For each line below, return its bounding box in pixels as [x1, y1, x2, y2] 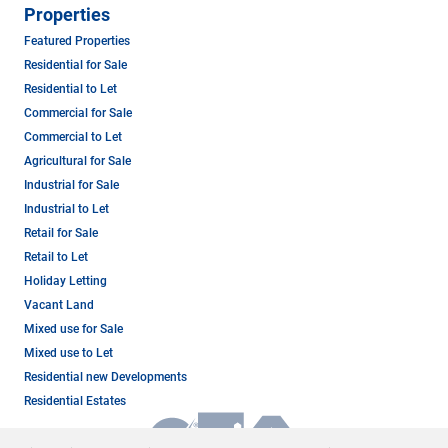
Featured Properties [24, 33, 130, 48]
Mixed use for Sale [24, 321, 123, 336]
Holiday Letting [24, 273, 107, 288]
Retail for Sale [24, 225, 98, 240]
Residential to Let [24, 81, 117, 96]
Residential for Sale [24, 57, 127, 72]
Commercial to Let [24, 129, 122, 144]
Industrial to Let [24, 201, 109, 216]
